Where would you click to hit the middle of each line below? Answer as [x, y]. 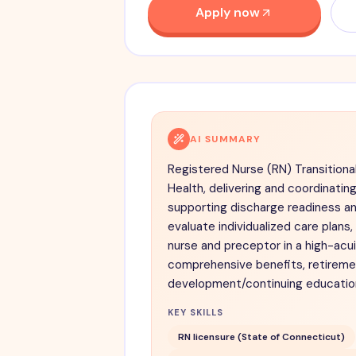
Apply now [228, 13]
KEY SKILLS [195, 313]
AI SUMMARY [225, 139]
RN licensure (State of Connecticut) [261, 337]
